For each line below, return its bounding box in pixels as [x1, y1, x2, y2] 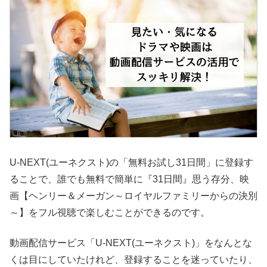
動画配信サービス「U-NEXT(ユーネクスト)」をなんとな [10, 237, 252, 248]
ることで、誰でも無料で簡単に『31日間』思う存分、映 [10, 174, 249, 185]
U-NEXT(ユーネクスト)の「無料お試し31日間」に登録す [10, 157, 253, 168]
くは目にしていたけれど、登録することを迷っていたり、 [10, 254, 257, 265]
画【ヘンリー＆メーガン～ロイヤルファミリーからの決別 [10, 191, 257, 201]
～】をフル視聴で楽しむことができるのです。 [10, 207, 210, 218]
